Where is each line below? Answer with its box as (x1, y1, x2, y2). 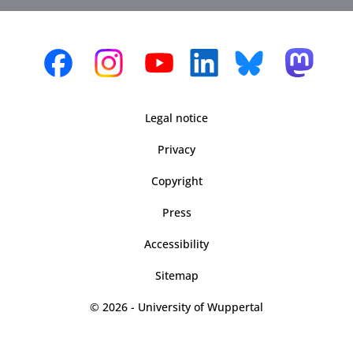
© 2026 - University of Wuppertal (90, 299, 263, 314)
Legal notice (145, 110, 208, 125)
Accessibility (144, 236, 209, 251)
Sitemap (154, 267, 199, 283)
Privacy (158, 141, 195, 157)
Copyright (150, 173, 203, 188)
